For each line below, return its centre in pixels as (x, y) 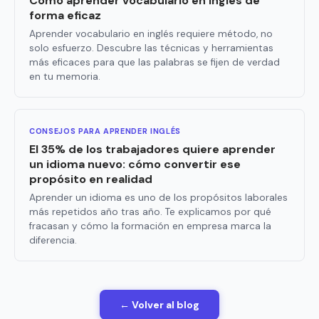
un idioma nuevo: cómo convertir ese (135, 164)
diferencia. (53, 241)
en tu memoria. (65, 77)
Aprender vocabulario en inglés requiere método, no (151, 34)
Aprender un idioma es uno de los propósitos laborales (158, 198)
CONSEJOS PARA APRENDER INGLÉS (105, 131)
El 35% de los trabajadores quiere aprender (152, 150)
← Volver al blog (159, 305)
